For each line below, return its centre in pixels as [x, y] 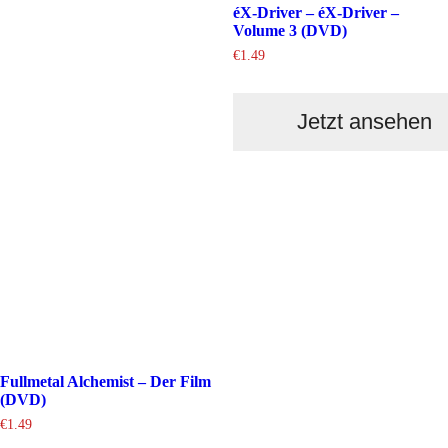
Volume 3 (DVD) [289, 31]
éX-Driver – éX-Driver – [315, 13]
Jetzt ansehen [364, 122]
